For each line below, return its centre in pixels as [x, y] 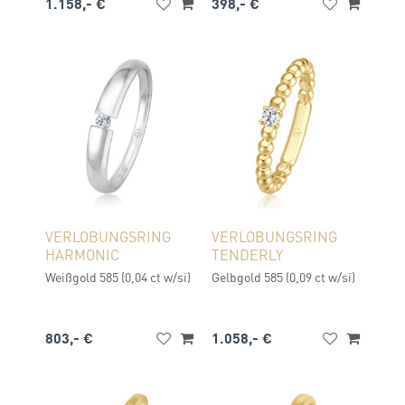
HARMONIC [82, 254]
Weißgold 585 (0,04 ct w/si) [118, 277]
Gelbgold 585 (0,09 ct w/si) [283, 277]
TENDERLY [247, 254]
